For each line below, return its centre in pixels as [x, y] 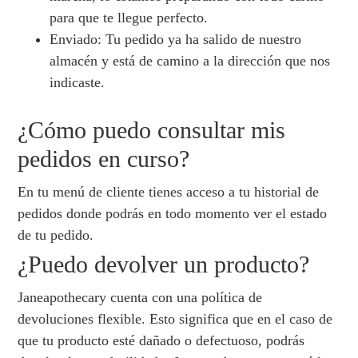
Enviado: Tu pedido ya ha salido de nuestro [176, 40]
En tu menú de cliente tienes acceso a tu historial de [169, 192]
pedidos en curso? [104, 159]
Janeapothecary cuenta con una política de [140, 298]
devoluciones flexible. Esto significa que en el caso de [175, 319]
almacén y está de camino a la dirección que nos [190, 61]
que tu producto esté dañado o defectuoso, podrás [161, 341]
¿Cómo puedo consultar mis [152, 130]
